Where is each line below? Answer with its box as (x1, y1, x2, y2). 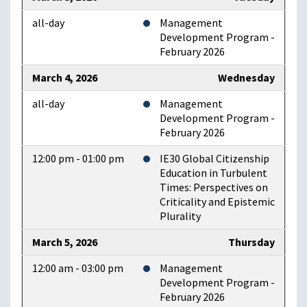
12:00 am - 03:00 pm (32, 261, 123, 276)
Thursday (228, 235, 275, 250)
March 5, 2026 (32, 235, 97, 250)
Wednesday (218, 71, 275, 86)
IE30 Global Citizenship (160, 151, 269, 167)
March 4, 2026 (32, 71, 97, 86)
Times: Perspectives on (160, 180, 268, 195)
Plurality (160, 209, 201, 224)
